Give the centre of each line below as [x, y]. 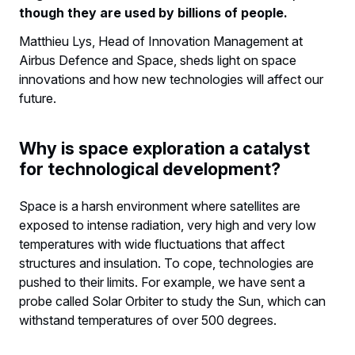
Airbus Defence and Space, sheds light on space [158, 60]
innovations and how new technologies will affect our [171, 79]
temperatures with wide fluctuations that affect [152, 244]
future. [38, 98]
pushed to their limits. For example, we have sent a [162, 282]
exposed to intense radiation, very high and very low [168, 225]
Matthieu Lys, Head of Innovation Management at [161, 41]
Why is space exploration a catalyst [164, 148]
